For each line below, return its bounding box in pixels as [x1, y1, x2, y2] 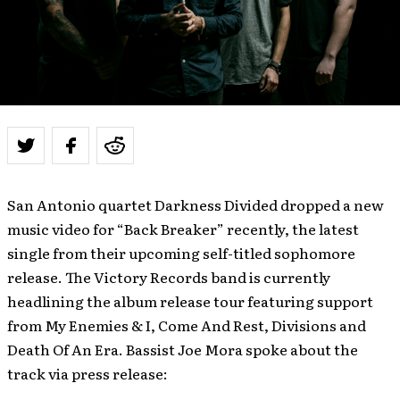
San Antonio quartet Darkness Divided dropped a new [7, 193, 384, 215]
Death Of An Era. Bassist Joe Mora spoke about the [7, 337, 358, 360]
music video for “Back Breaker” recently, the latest [7, 217, 359, 239]
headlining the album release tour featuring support [7, 289, 373, 312]
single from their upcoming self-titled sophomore [7, 241, 355, 263]
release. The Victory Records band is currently [7, 265, 330, 287]
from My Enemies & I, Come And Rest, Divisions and [7, 313, 366, 336]
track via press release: [7, 362, 168, 384]
